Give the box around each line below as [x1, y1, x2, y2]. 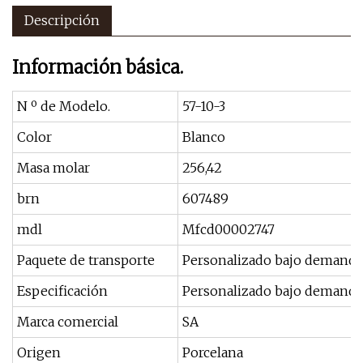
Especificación [17, 283, 108, 299]
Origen [17, 344, 61, 361]
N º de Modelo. [17, 98, 110, 114]
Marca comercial [17, 314, 118, 330]
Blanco [182, 129, 225, 145]
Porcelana [182, 344, 243, 361]
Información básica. [12, 56, 183, 79]
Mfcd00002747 [182, 221, 275, 237]
